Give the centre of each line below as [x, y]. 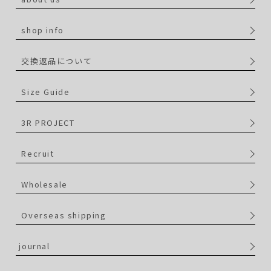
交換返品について [57, 60]
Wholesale [44, 184]
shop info [43, 30]
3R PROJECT [48, 122]
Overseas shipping [64, 215]
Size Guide [46, 91]
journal [34, 246]
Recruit [38, 153]
